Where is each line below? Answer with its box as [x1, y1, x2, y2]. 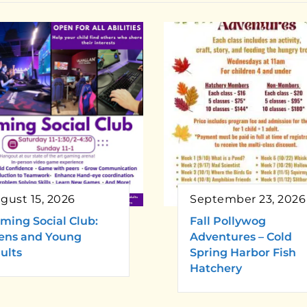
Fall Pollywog [190, 214, 266, 228]
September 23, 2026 [190, 193, 306, 206]
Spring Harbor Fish [190, 246, 296, 260]
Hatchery [190, 262, 242, 275]
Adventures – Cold [190, 230, 292, 244]
